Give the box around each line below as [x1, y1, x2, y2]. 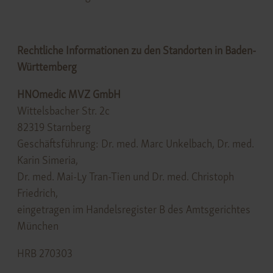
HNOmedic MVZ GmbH [16, 87, 121, 101]
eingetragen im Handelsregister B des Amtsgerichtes [16, 202, 250, 216]
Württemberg [16, 59, 77, 74]
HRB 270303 [16, 246, 73, 260]
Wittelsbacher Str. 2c [16, 103, 110, 118]
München [16, 218, 58, 233]
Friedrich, [16, 185, 58, 200]
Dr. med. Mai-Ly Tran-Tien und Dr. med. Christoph [16, 169, 234, 183]
